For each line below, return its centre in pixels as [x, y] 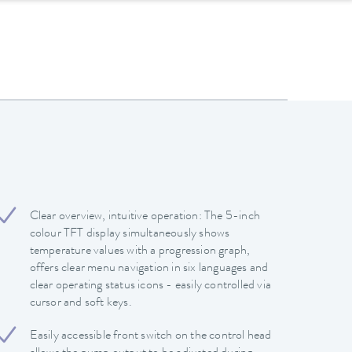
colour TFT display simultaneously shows [130, 234]
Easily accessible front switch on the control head [150, 336]
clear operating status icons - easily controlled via [150, 286]
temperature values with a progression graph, [140, 251]
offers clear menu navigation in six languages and [149, 268]
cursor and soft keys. [81, 303]
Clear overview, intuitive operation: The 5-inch [145, 216]
